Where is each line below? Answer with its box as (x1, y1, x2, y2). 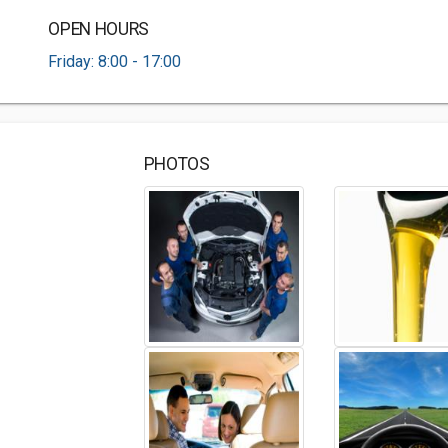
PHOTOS (143, 154, 210, 174)
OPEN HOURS (48, 19, 149, 39)
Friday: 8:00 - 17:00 (48, 52, 182, 71)
